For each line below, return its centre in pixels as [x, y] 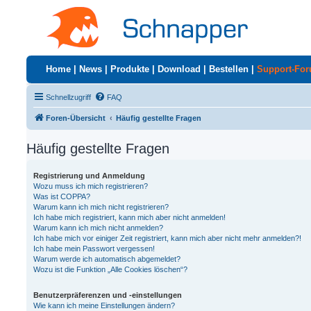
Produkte [130, 69]
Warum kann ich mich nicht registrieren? [101, 207]
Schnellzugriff [68, 97]
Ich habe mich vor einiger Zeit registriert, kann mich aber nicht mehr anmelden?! [167, 238]
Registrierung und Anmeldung [89, 176]
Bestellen [229, 69]
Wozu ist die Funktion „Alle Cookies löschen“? [110, 269]
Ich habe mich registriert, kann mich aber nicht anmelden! [129, 217]
